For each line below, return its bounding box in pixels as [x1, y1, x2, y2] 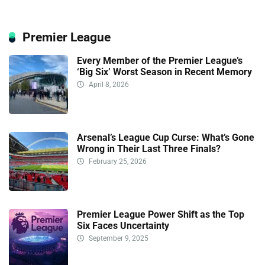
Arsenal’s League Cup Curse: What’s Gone [77, 131, 254, 143]
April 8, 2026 [87, 80, 129, 89]
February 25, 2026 [87, 157, 147, 166]
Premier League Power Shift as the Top [77, 208, 244, 220]
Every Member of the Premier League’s [77, 54, 243, 66]
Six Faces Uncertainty [77, 219, 169, 231]
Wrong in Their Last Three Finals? [77, 143, 221, 154]
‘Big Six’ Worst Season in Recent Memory [77, 66, 254, 77]
